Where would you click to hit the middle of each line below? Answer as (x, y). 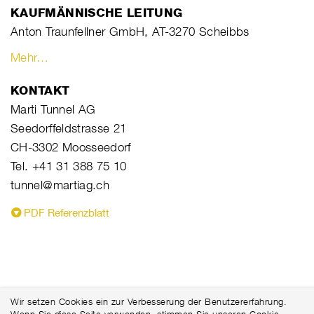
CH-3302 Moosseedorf (71, 147)
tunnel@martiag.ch (60, 185)
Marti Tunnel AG (53, 109)
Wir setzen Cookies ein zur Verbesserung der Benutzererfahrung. (149, 301)
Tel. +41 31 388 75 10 (69, 166)
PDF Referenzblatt (67, 212)
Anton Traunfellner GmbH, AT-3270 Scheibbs (130, 31)
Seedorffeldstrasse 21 (69, 128)
